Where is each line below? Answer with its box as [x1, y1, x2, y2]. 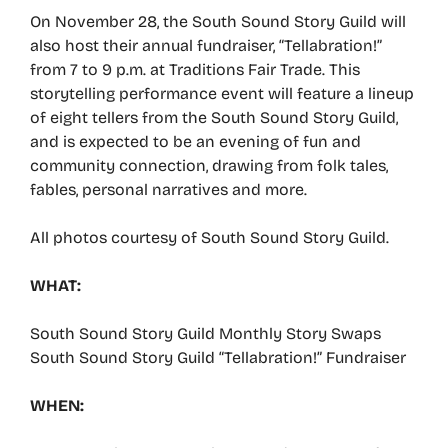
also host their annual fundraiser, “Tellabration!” [30, 36, 382, 55]
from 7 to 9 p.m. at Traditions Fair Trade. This [30, 60, 360, 79]
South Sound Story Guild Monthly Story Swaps [30, 324, 381, 343]
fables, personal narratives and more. [30, 180, 307, 199]
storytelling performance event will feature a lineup [30, 84, 414, 103]
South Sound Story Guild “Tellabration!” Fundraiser [30, 348, 406, 367]
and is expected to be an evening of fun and [30, 132, 361, 151]
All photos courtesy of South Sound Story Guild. [30, 228, 389, 247]
